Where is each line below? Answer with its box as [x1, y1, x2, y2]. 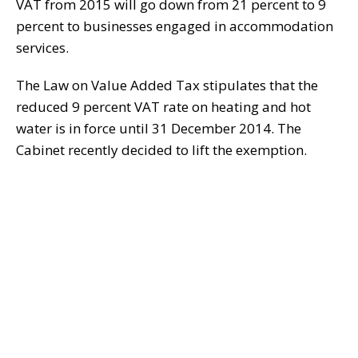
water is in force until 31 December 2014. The [16, 119, 301, 138]
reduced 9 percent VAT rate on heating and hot [16, 97, 311, 117]
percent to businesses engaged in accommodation [16, 17, 333, 36]
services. [16, 38, 69, 58]
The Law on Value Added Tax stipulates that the [16, 76, 318, 95]
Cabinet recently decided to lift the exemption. [16, 141, 307, 160]
